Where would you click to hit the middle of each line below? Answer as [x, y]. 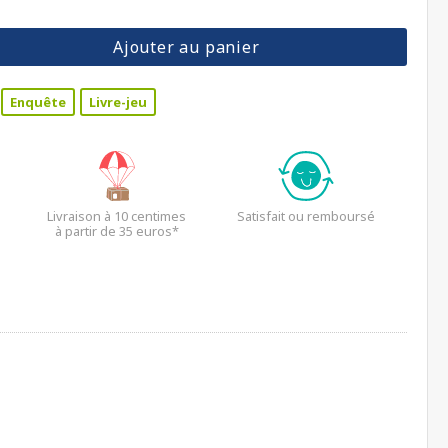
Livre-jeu [118, 102]
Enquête [38, 102]
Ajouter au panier [186, 47]
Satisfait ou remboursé [306, 216]
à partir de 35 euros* [116, 231]
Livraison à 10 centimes [116, 216]
